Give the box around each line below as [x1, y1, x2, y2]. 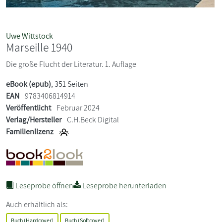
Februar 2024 [55, 102, 100, 113]
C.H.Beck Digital [67, 114, 119, 125]
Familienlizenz [6, 126, 54, 137]
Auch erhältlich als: [6, 199, 68, 210]
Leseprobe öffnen [14, 180, 73, 191]
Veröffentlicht [6, 102, 51, 113]
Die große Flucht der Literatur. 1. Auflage [6, 58, 136, 69]
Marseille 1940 [6, 39, 72, 55]
